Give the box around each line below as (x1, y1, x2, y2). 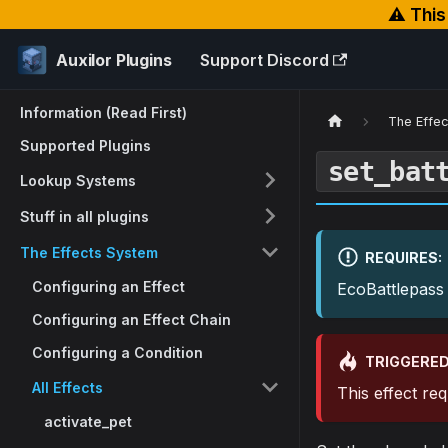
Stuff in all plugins (20, 207, 149, 225)
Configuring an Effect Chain (32, 311, 231, 328)
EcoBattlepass (337, 279, 444, 299)
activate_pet (44, 413, 132, 430)
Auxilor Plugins (56, 50, 172, 70)
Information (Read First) (20, 104, 187, 121)
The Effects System (20, 243, 158, 261)
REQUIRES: (364, 248, 442, 266)
